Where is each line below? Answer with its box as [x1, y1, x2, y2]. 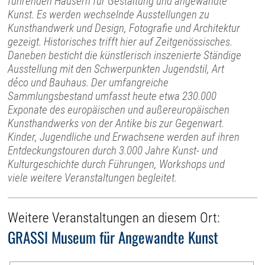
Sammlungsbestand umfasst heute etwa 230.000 [8, 89, 217, 104]
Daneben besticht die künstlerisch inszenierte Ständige [8, 49, 242, 63]
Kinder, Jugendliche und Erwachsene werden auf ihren [8, 130, 240, 144]
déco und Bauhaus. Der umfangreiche [8, 76, 169, 90]
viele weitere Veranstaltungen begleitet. [8, 171, 177, 185]
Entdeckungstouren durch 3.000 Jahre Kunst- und [8, 144, 218, 158]
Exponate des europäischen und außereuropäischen [8, 103, 230, 117]
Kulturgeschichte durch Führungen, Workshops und [8, 157, 225, 172]
